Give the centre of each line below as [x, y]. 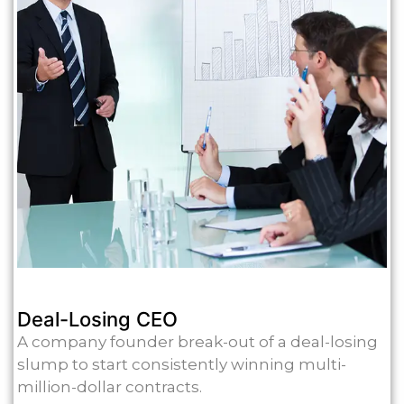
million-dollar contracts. [110, 387]
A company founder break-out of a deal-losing [197, 342]
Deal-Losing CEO [97, 320]
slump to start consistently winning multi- [182, 365]
